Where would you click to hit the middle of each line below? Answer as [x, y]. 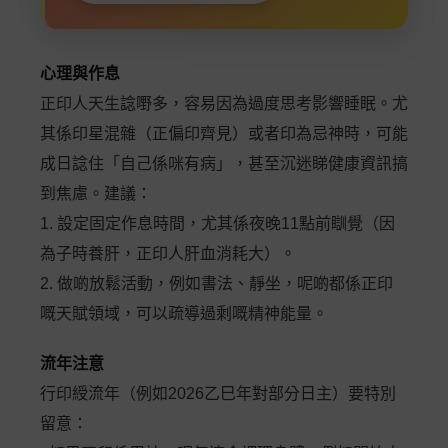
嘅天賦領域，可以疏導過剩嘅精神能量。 [184, 313]
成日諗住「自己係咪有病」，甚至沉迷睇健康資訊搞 [224, 163]
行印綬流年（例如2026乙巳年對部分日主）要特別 [218, 393]
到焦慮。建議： [96, 193]
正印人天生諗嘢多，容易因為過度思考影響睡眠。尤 [224, 103]
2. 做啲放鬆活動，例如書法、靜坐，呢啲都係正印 [216, 283]
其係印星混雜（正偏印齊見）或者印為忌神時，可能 [224, 133]
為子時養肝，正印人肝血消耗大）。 [168, 253]
